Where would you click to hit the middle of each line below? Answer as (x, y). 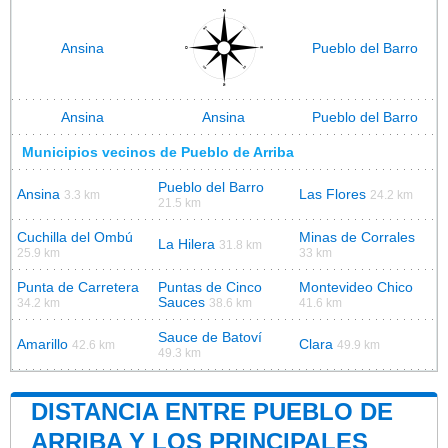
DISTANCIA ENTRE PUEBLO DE (212, 411)
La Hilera (186, 244)
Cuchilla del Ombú (75, 237)
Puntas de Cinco (210, 287)
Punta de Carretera (78, 287)
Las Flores (332, 194)
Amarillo (42, 344)
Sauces (181, 302)
